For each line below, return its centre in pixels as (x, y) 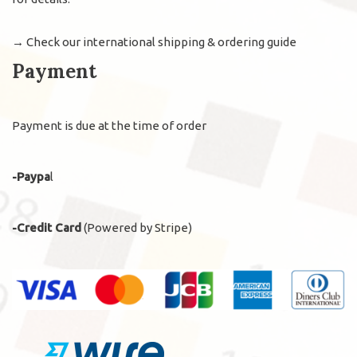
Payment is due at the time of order (109, 126)
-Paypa (31, 177)
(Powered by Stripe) (137, 228)
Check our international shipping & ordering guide (161, 42)
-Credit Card (47, 228)
